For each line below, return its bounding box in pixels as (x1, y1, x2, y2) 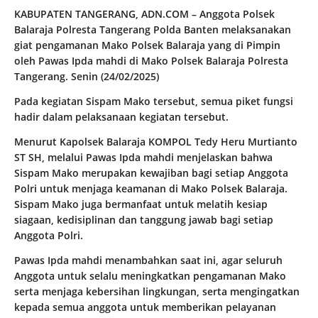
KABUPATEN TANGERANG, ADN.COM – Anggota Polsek (14, 7, 275, 21)
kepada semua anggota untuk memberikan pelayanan (14, 300, 276, 314)
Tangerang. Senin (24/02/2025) (14, 70, 162, 84)
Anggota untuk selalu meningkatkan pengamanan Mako (14, 269, 286, 283)
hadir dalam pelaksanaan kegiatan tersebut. (14, 110, 229, 124)
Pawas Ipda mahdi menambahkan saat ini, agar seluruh (14, 253, 283, 268)
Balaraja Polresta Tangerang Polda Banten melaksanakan (14, 23, 291, 37)
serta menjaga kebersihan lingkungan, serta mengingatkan (14, 285, 300, 299)
